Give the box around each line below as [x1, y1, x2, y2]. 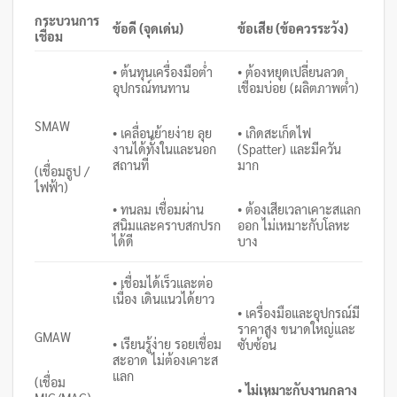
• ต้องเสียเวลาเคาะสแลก [237, 201, 362, 218]
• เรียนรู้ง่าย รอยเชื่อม [113, 335, 222, 352]
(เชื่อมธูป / [35, 162, 90, 179]
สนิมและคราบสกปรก [113, 217, 222, 234]
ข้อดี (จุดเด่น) [113, 20, 184, 37]
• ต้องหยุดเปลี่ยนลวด [237, 64, 346, 81]
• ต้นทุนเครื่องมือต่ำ [113, 64, 214, 81]
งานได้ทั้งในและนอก [113, 140, 217, 157]
